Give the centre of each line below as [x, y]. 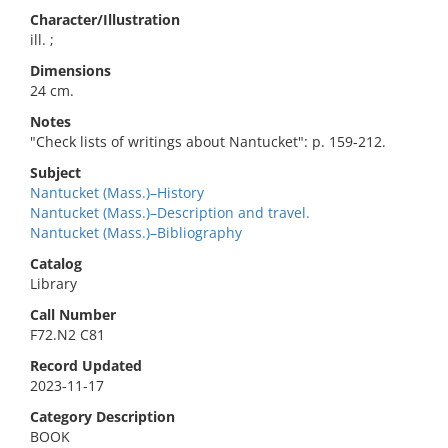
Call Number [73, 314]
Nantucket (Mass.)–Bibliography [136, 232]
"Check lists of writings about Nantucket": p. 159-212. [208, 141]
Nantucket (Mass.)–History [117, 192]
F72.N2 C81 [67, 334]
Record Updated [86, 365]
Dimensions [70, 70]
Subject [55, 172]
